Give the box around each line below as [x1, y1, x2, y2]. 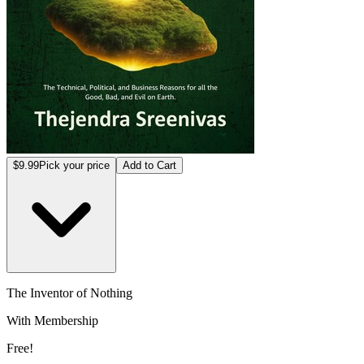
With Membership [6, 313, 98, 327]
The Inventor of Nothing [6, 285, 132, 300]
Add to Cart [123, 158, 176, 171]
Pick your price [39, 158, 110, 171]
